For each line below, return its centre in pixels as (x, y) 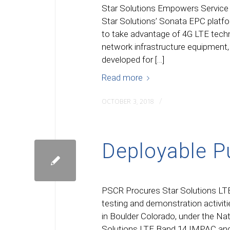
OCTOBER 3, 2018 (128, 101)
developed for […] (133, 60)
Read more (122, 77)
